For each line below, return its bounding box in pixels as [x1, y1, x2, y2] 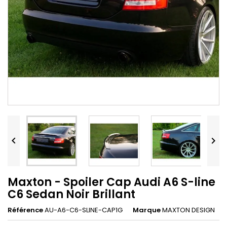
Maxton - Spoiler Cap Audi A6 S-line [8, 174, 215, 191]
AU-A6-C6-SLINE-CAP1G [45, 205, 123, 215]
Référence [8, 205, 43, 215]
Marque [133, 205, 161, 215]
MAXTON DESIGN [162, 205, 215, 215]
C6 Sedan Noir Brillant [8, 186, 135, 203]
